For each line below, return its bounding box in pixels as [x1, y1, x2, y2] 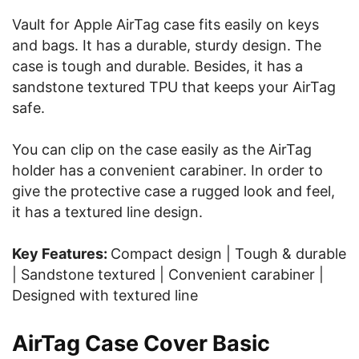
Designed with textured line [12, 287, 198, 304]
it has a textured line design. [12, 204, 203, 220]
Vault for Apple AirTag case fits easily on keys [12, 16, 319, 33]
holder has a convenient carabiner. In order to [12, 162, 323, 179]
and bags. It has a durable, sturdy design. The [12, 37, 321, 54]
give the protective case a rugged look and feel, [12, 183, 335, 200]
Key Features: [12, 245, 111, 262]
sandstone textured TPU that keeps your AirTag [12, 79, 336, 95]
